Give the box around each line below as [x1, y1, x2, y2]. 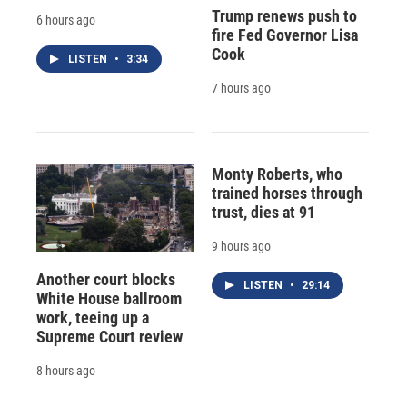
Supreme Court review [36, 326, 183, 346]
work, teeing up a [36, 307, 149, 327]
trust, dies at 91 [211, 202, 315, 222]
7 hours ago [211, 80, 271, 95]
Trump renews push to [211, 5, 357, 25]
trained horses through [211, 183, 362, 203]
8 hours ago [36, 362, 95, 378]
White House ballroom [36, 288, 182, 308]
